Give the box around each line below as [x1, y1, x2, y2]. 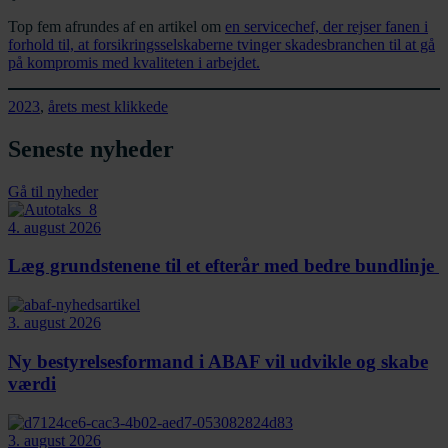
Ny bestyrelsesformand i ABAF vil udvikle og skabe [8, 350, 428, 372]
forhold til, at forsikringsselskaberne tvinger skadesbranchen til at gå [8, 35, 435, 53]
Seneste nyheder [8, 135, 174, 162]
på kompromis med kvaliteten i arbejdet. [8, 53, 260, 71]
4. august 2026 [8, 218, 101, 236]
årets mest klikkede [48, 97, 168, 115]
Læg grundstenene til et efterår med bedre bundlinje [8, 255, 439, 277]
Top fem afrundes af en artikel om [8, 17, 225, 35]
